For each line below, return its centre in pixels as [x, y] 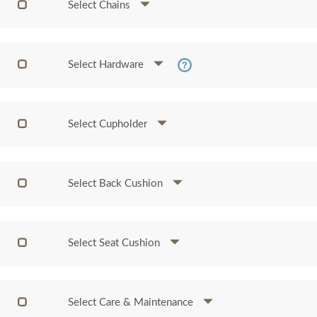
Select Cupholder [109, 124]
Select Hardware [108, 65]
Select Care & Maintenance [132, 302]
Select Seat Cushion [116, 243]
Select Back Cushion [117, 184]
